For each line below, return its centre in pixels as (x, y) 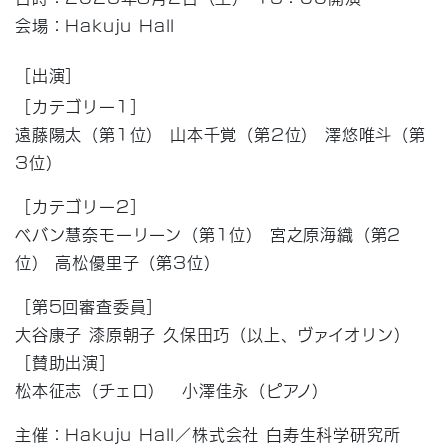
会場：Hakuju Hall (95, 24)
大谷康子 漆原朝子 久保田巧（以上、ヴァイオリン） (213, 333)
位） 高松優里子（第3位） (118, 261)
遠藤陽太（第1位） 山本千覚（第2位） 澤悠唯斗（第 (220, 133)
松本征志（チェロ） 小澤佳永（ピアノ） (172, 389)
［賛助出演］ (65, 361)
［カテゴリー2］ (81, 205)
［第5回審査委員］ (89, 305)
